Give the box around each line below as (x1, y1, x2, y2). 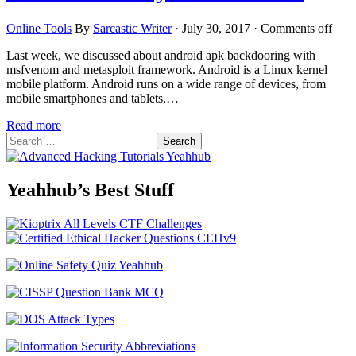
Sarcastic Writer (93, 21, 172, 35)
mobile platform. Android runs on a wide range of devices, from (6, 76, 326, 91)
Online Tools (6, 21, 72, 35)
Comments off (261, 21, 332, 35)
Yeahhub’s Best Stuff (6, 179, 174, 200)
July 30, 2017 (182, 21, 250, 35)
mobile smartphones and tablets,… (6, 91, 179, 105)
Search (6, 131, 40, 145)
